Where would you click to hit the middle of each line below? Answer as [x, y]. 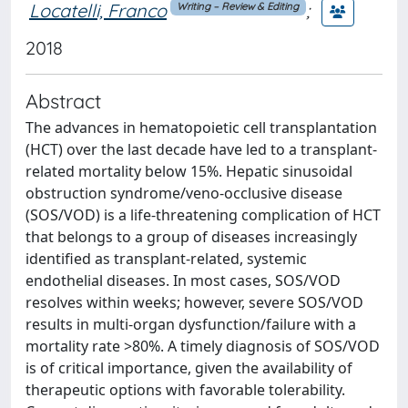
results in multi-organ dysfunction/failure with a [191, 324]
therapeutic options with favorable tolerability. [185, 390]
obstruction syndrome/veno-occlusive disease [184, 193]
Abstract [63, 101]
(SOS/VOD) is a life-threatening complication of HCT [203, 215]
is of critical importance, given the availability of [189, 368]
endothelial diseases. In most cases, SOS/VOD [183, 280]
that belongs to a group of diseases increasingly [191, 237]
